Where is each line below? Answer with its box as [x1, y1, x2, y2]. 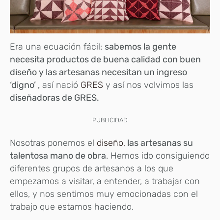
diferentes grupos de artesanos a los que [10, 163, 173, 174]
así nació [40, 80, 81, 91]
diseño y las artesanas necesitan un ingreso [10, 67, 187, 78]
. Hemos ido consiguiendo [106, 150, 210, 162]
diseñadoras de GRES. [10, 92, 99, 104]
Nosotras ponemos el [10, 137, 97, 149]
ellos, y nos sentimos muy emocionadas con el [10, 189, 198, 200]
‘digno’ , [10, 80, 40, 91]
